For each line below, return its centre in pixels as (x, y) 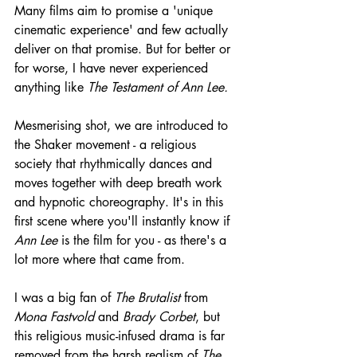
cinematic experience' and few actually (123, 29)
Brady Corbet (159, 316)
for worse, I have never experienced (113, 68)
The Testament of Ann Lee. (158, 87)
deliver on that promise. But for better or (124, 49)
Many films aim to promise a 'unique (116, 10)
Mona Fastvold (54, 316)
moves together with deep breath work (120, 182)
